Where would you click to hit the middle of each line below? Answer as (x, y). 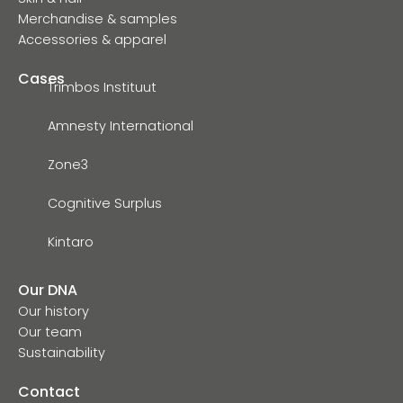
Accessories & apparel (92, 39)
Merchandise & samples (98, 18)
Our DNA (48, 290)
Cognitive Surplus (105, 203)
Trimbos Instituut (103, 87)
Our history (54, 311)
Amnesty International (121, 125)
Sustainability (62, 352)
